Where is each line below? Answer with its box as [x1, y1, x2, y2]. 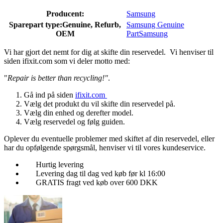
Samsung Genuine [126, 20, 184, 29]
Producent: [46, 9, 84, 18]
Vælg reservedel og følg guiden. [24, 117, 125, 126]
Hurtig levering [36, 160, 84, 169]
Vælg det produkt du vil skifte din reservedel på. [24, 100, 175, 109]
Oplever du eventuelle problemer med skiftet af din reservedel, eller [4, 134, 215, 143]
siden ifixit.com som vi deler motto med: [4, 57, 130, 66]
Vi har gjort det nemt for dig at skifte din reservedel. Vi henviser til [4, 48, 214, 57]
